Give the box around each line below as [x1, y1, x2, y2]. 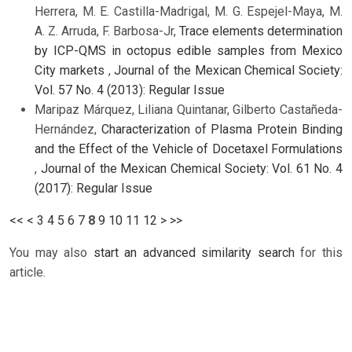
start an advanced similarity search [93, 245, 295, 261]
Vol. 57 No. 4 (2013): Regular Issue [35, 82, 225, 98]
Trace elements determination [179, 24, 343, 39]
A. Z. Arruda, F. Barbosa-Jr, [35, 24, 179, 39]
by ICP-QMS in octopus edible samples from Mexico [35, 43, 343, 59]
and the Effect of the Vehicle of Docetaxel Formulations [35, 141, 343, 157]
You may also [9, 245, 93, 261]
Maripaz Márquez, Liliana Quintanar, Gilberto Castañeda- [35, 102, 343, 118]
